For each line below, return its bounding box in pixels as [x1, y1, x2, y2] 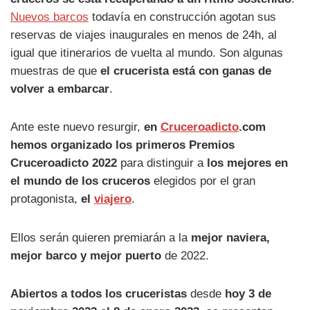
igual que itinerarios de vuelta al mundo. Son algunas [10, 46, 283, 60]
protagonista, [10, 192, 81, 206]
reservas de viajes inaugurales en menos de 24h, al [10, 28, 277, 42]
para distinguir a [117, 156, 207, 170]
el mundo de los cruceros [10, 174, 150, 188]
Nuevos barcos [10, 10, 89, 24]
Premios [189, 138, 235, 152]
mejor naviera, [191, 230, 270, 244]
